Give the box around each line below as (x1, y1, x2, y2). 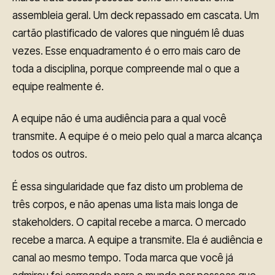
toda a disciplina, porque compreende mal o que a (12, 62, 239, 75)
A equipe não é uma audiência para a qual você (12, 112, 227, 125)
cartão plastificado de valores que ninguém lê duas (12, 26, 244, 39)
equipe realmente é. (12, 80, 104, 93)
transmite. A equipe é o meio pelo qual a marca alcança (12, 130, 262, 143)
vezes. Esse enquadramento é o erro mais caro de (12, 44, 241, 57)
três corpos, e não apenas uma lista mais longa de (12, 198, 238, 211)
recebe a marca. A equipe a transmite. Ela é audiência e (12, 234, 263, 247)
